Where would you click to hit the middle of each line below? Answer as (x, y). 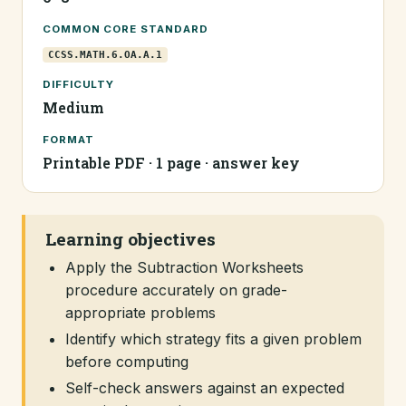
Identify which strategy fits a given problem (213, 339)
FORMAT (68, 140)
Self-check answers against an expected (205, 388)
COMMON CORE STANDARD (126, 29)
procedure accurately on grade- (176, 290)
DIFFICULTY (79, 84)
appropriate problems (140, 313)
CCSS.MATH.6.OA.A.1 (105, 55)
